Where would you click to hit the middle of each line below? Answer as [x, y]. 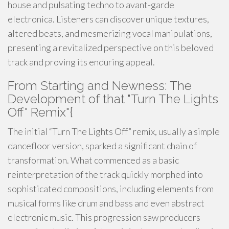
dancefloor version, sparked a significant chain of [102, 146]
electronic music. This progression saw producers [104, 217]
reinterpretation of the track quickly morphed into [105, 174]
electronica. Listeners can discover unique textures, [108, 19]
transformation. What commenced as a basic [93, 160]
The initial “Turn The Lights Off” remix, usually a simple [114, 131]
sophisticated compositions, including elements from [111, 189]
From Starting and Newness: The [100, 86]
